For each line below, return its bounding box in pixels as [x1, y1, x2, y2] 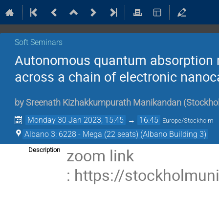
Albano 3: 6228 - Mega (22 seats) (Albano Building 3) [24, 130, 206, 139]
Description [28, 146, 60, 154]
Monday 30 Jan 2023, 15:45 [27, 115, 124, 125]
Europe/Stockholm [162, 117, 214, 125]
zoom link [66, 145, 134, 166]
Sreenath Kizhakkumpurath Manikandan [26, 98, 181, 108]
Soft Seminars [15, 38, 63, 47]
